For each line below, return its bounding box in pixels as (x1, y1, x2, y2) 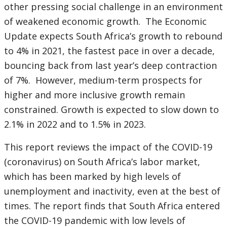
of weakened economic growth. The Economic (4, 15, 207, 28)
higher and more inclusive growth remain (4, 89, 185, 101)
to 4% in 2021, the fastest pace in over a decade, (4, 45, 215, 57)
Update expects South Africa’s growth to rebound (4, 30, 222, 43)
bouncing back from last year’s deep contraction (4, 59, 217, 72)
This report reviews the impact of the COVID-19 (4, 141, 212, 154)
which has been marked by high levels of (4, 170, 181, 183)
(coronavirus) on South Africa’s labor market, (4, 156, 200, 168)
